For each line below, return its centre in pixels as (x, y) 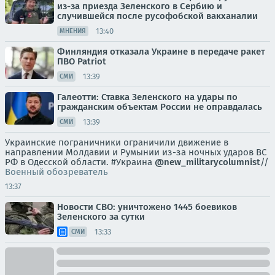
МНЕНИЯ (73, 31)
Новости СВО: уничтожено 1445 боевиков (147, 207)
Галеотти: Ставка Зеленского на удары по (147, 97)
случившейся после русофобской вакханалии (157, 16)
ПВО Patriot (82, 62)
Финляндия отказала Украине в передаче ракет (161, 52)
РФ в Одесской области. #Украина (80, 162)
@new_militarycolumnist (207, 162)
